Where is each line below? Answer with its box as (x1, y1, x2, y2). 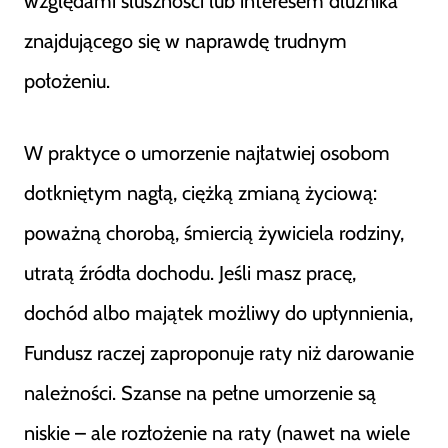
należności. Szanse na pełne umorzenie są (24, 381, 376, 405)
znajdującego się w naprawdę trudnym (24, 29, 347, 53)
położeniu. (24, 69, 110, 93)
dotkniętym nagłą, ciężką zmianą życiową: (24, 181, 377, 205)
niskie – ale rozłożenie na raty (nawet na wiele (24, 421, 410, 445)
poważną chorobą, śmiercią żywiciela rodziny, (24, 221, 404, 245)
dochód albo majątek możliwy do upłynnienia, (24, 301, 413, 325)
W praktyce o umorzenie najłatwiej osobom (24, 141, 390, 165)
